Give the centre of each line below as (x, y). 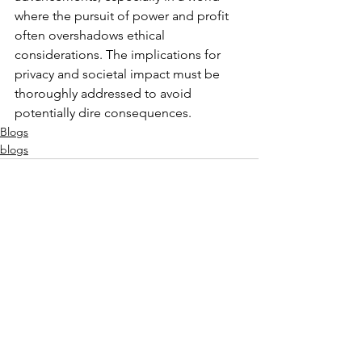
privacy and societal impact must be (119, 74)
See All (241, 277)
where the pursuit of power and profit (123, 15)
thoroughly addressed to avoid (105, 93)
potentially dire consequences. (103, 112)
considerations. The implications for (119, 54)
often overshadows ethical (91, 35)
